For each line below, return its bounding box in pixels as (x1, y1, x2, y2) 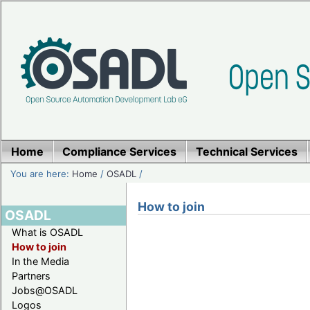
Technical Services (195, 145, 298, 158)
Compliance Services (62, 145, 177, 158)
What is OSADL (12, 226, 83, 238)
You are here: (10, 167, 73, 179)
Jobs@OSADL (12, 284, 77, 296)
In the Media (12, 255, 69, 267)
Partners (12, 269, 51, 282)
